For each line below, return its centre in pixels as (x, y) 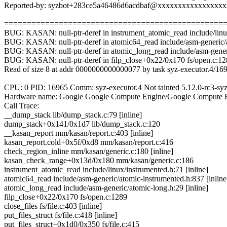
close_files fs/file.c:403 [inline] (53, 206)
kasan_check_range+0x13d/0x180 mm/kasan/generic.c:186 (99, 161)
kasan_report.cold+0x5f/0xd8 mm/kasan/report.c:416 (89, 142)
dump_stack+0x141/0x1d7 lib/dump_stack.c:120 (82, 124)
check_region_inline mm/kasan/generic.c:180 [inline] (89, 152)
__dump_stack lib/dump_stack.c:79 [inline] (73, 115)
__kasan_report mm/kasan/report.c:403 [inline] (79, 133)
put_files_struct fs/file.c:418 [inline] (61, 215)
